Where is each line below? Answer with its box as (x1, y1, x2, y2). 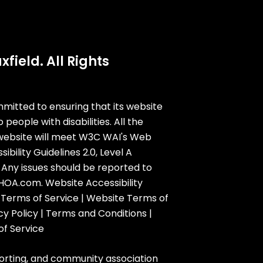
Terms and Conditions (46, 206, 147, 220)
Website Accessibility (45, 176, 143, 190)
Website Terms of (86, 191, 169, 205)
